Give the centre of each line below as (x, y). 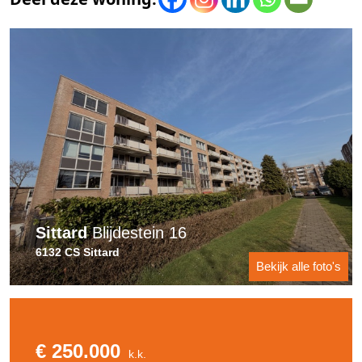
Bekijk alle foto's (299, 267)
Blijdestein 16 (137, 232)
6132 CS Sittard (78, 253)
